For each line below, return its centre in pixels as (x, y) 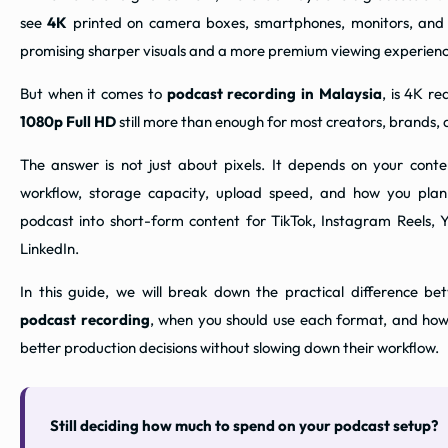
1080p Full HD (68, 122)
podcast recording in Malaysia (274, 94)
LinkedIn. (49, 249)
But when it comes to (93, 94)
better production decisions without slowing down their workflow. (229, 348)
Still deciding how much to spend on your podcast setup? (244, 426)
